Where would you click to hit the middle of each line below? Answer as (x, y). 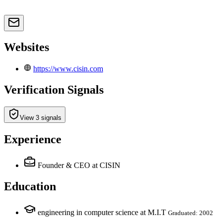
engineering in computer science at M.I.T (102, 212)
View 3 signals (41, 118)
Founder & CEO (64, 165)
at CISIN (106, 165)
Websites (27, 47)
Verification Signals (54, 90)
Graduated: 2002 (191, 213)
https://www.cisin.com (68, 69)
